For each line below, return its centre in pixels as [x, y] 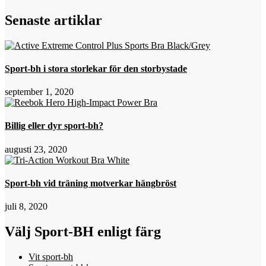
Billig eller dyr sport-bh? [54, 126]
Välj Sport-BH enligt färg [83, 232]
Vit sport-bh [51, 257]
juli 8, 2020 [26, 207]
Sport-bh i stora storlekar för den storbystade [96, 68]
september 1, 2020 [39, 92]
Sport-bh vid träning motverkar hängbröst [91, 183]
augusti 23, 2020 [36, 149]
